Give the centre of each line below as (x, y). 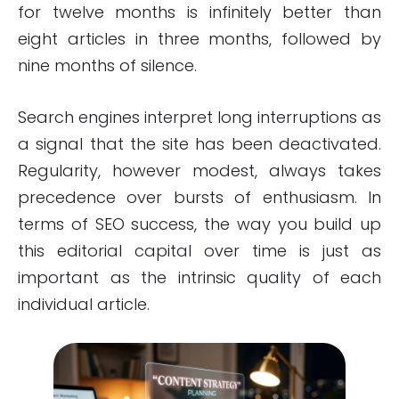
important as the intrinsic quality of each (199, 278)
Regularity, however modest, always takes (199, 171)
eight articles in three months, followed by (199, 39)
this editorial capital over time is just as (199, 251)
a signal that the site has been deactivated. (199, 144)
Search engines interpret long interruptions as (199, 118)
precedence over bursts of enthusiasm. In (199, 198)
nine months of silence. (107, 66)
